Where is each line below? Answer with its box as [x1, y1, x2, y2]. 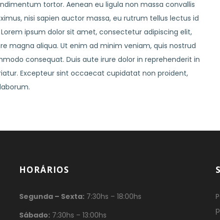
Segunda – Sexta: [19, 192, 84, 202]
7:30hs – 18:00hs [84, 192, 141, 202]
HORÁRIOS [19, 164, 69, 176]
